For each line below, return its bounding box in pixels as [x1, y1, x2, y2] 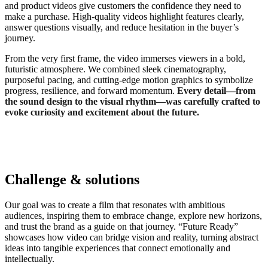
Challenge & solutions [5, 171, 139, 187]
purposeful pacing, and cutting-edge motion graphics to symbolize [5, 74, 253, 85]
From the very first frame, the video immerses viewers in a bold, [5, 53, 245, 63]
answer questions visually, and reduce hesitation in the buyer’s [5, 22, 239, 32]
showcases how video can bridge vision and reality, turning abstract [5, 232, 258, 242]
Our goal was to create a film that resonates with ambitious [5, 199, 225, 210]
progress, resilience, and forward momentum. [5, 85, 177, 96]
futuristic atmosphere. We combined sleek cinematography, [5, 63, 226, 74]
